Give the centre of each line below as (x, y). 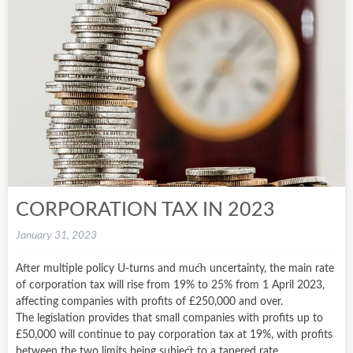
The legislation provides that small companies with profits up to (169, 318)
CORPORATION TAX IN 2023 (145, 210)
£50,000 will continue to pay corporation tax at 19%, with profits (174, 334)
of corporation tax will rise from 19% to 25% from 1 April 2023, (170, 285)
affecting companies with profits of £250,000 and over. (149, 301)
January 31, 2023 (56, 235)
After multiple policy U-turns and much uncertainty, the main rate (175, 268)
